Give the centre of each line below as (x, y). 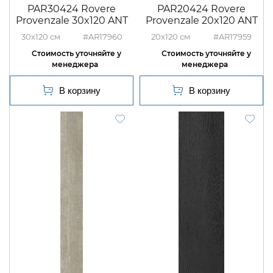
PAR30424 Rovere (72, 9)
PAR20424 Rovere (201, 9)
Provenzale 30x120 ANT (72, 21)
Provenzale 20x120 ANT (201, 21)
